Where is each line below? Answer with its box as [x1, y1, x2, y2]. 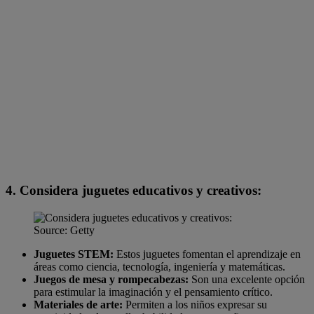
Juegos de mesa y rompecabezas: [34, 273, 189, 285]
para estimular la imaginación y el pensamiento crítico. [34, 285, 273, 298]
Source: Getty [34, 224, 95, 236]
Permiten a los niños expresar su [123, 298, 267, 310]
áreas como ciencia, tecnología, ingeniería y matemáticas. [34, 260, 285, 273]
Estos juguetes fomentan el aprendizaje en [114, 247, 301, 260]
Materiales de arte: [34, 298, 123, 310]
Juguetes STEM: [34, 247, 114, 260]
